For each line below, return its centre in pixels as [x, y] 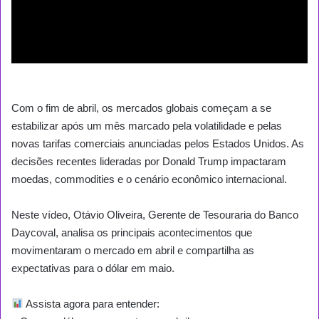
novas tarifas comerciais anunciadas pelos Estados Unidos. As [158, 143]
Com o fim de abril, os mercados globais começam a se [141, 108]
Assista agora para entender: [92, 303]
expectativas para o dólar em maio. [93, 268]
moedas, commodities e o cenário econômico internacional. [149, 179]
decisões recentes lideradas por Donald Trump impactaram [149, 161]
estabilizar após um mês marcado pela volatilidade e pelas [147, 125]
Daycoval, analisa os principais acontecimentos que [132, 232]
